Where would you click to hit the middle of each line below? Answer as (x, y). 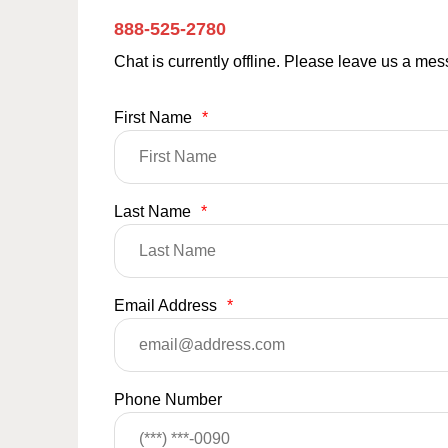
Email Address (167, 305)
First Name (155, 117)
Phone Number (168, 399)
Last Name (154, 211)
